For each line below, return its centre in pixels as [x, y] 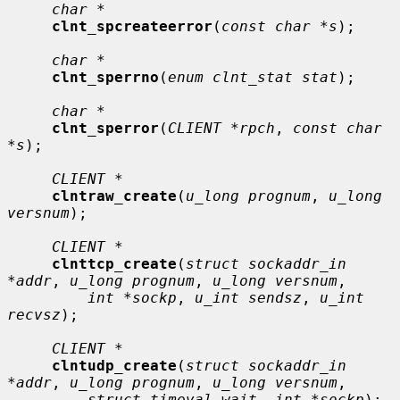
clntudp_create [114, 365]
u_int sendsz [248, 297]
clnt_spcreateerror [132, 26]
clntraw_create [114, 196]
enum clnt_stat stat [253, 77]
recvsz [34, 314]
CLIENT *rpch [221, 128]
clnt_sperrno [105, 77]
